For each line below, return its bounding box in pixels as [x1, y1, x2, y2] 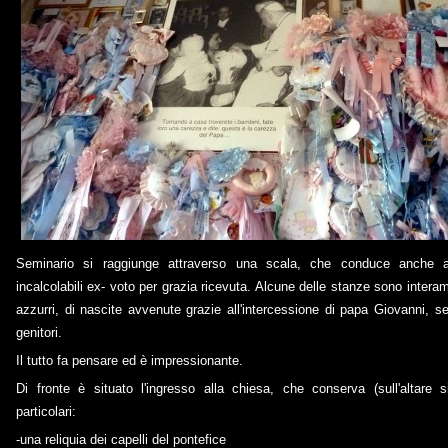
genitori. [16, 325, 62, 340]
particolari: [16, 404, 76, 419]
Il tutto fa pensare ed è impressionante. [16, 353, 243, 368]
